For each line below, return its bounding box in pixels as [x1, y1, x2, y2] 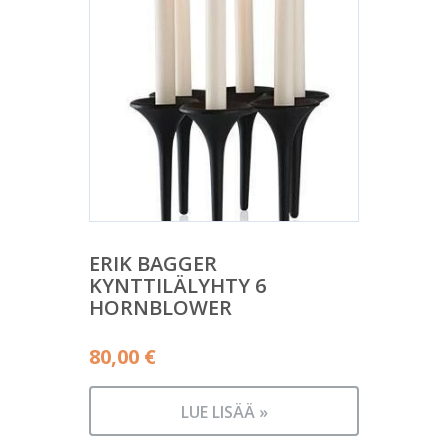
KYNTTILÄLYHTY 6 [89, 272, 266, 300]
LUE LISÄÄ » [180, 401, 268, 424]
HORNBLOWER [89, 294, 232, 322]
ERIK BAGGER [89, 250, 217, 278]
